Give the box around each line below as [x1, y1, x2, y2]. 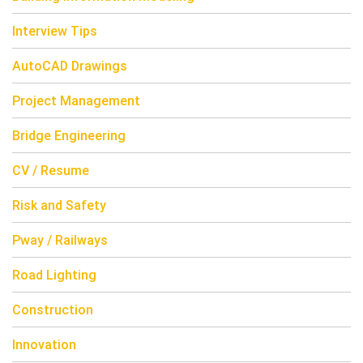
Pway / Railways [12, 232, 108, 249]
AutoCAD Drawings [12, 58, 127, 75]
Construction [12, 301, 93, 318]
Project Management [12, 92, 140, 109]
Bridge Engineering [12, 127, 126, 144]
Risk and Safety [12, 197, 106, 214]
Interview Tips [12, 23, 97, 40]
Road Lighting [12, 267, 96, 284]
